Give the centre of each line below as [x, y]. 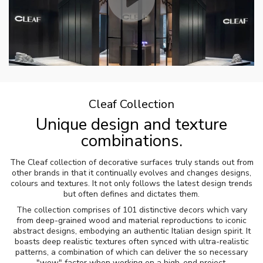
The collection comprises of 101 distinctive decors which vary [131, 210]
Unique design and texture [131, 125]
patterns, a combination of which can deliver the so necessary [131, 252]
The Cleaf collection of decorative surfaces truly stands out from [131, 163]
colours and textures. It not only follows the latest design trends [131, 184]
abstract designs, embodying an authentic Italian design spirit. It [131, 231]
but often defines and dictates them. [131, 194]
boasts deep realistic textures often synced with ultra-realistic [131, 241]
